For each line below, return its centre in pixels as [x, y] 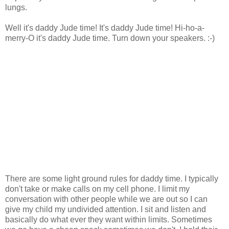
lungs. [16, 8]
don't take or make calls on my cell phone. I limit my [97, 189]
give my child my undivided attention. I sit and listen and [106, 210]
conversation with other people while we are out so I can [106, 199]
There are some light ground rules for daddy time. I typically [112, 179]
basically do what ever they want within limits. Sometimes [109, 220]
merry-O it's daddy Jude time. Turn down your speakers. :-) [110, 38]
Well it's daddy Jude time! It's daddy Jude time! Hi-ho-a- [105, 28]
